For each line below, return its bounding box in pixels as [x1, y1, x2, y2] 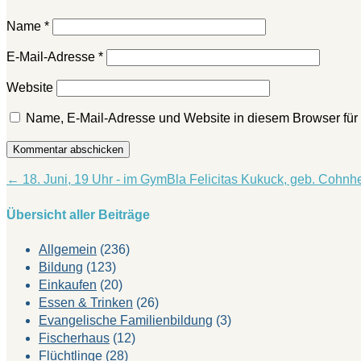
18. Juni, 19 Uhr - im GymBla [23, 172, 186, 187]
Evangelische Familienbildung [39, 313, 213, 327]
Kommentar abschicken [13, 143, 123, 156]
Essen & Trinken [39, 295, 133, 309]
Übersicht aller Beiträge [6, 207, 150, 222]
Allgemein [39, 242, 97, 256]
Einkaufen [39, 277, 97, 292]
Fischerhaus [39, 330, 110, 345]
